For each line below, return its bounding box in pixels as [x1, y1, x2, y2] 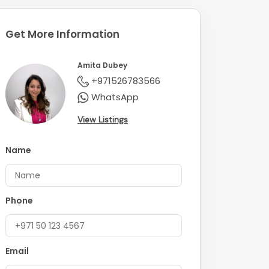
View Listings [77, 114, 128, 125]
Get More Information [5, 27, 119, 42]
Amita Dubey [77, 60, 127, 71]
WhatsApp [91, 91, 139, 104]
